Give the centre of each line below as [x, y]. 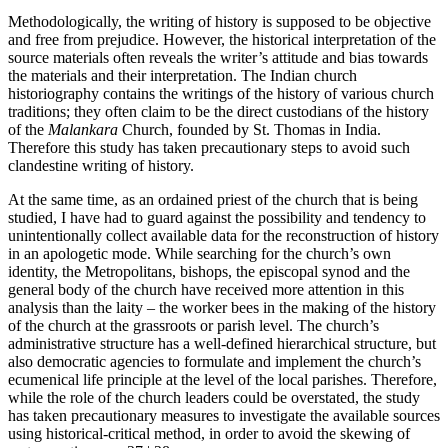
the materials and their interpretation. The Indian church [182, 75]
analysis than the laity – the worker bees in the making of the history [222, 307]
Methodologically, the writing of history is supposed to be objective [219, 21]
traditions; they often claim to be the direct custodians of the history [218, 111]
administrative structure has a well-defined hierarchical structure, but [222, 343]
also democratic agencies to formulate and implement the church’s [214, 361]
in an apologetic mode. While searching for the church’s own [199, 253]
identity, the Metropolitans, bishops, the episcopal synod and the [209, 271]
